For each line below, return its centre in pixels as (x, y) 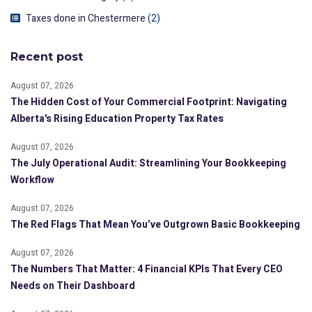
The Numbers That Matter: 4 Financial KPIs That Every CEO (147, 270)
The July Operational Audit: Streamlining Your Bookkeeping (148, 164)
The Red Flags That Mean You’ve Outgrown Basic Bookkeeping (155, 225)
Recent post (47, 57)
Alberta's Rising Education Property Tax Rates (117, 119)
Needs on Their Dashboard (73, 286)
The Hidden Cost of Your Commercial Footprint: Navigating (149, 102)
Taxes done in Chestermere (86, 19)
